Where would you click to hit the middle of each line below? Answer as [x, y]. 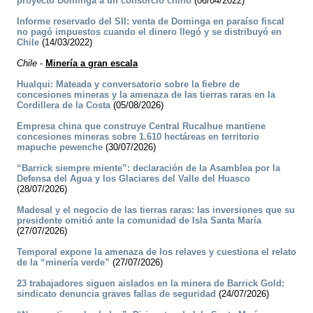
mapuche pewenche [60, 147]
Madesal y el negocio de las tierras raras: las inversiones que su [156, 210]
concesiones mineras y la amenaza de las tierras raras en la [146, 95]
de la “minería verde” [63, 263]
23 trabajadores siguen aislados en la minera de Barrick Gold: [151, 284]
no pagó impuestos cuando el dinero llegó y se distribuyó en [149, 32]
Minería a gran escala [92, 64]
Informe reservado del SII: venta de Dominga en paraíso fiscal [151, 22]
